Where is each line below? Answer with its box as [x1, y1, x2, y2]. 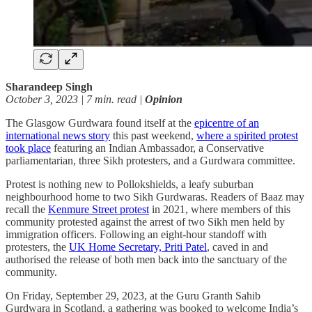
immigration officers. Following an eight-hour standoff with [6, 228, 267, 240]
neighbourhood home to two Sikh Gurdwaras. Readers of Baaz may [6, 190, 304, 203]
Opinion [145, 93, 185, 105]
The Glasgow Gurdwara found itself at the [6, 116, 194, 129]
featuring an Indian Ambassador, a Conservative [51, 141, 264, 154]
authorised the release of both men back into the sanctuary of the [6, 253, 287, 265]
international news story [6, 129, 110, 141]
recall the [6, 203, 48, 215]
